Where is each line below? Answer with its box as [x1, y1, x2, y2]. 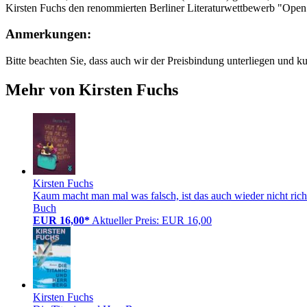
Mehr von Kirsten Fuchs [5, 81, 178, 99]
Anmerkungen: [5, 27, 91, 42]
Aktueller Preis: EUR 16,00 [92, 214, 212, 226]
